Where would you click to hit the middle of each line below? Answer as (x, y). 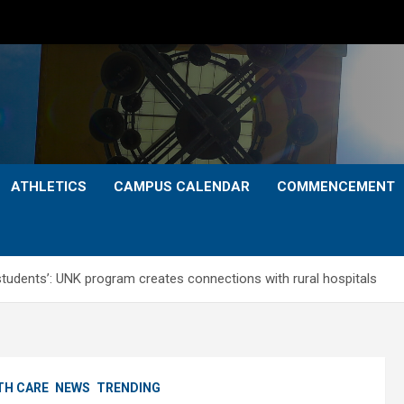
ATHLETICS (49, 187)
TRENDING (129, 388)
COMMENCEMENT (336, 187)
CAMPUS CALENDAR (182, 187)
